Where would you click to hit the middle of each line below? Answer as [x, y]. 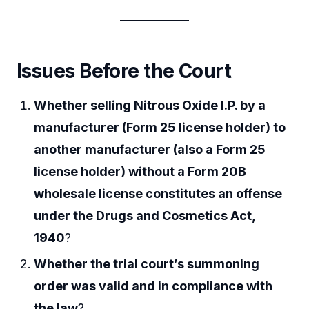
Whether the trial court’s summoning [147, 263]
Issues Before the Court [124, 71]
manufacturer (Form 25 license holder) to [160, 128]
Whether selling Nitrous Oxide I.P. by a [150, 106]
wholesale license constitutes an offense [158, 194]
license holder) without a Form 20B [140, 172]
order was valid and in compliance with [153, 286]
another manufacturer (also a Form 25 [150, 150]
